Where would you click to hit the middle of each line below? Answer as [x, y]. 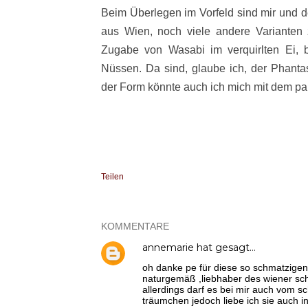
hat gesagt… [225, 247]
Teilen [112, 176]
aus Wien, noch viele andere [178, 31]
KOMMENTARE [135, 226]
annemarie [168, 247]
